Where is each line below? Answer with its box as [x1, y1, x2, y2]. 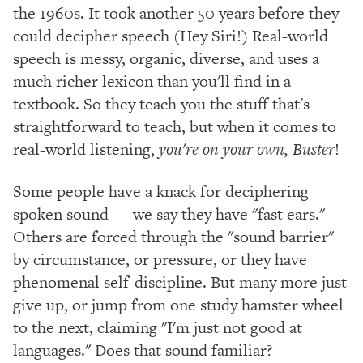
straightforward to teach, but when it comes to [13, 114, 336, 138]
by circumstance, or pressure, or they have [13, 247, 307, 271]
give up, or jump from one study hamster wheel [13, 293, 344, 316]
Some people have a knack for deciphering [13, 179, 309, 203]
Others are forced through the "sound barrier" [13, 224, 334, 248]
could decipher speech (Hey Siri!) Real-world [13, 23, 328, 47]
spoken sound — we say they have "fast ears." [13, 202, 325, 225]
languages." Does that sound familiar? [13, 338, 273, 361]
